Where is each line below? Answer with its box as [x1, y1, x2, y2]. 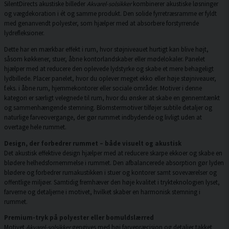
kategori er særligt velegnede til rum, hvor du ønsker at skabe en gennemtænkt [4, 93, 220, 102]
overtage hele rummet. [4, 122, 66, 131]
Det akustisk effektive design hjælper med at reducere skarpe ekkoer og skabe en [4, 148, 222, 157]
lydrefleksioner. [4, 29, 44, 37]
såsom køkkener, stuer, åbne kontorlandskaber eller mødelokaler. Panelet [4, 54, 205, 63]
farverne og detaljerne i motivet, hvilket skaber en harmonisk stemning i [4, 187, 200, 196]
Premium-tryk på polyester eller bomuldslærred [4, 213, 154, 222]
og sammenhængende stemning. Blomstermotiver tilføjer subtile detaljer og [4, 103, 212, 111]
